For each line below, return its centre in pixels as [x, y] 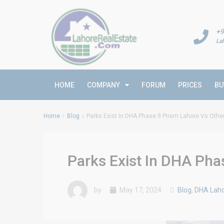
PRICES [190, 85]
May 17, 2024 [140, 190]
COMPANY [103, 85]
